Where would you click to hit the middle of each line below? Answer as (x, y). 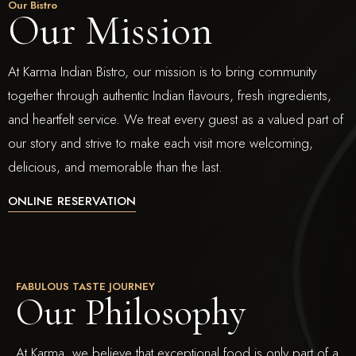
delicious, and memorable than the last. (115, 167)
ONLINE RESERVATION (72, 201)
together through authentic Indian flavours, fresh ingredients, (170, 96)
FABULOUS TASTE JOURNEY (85, 286)
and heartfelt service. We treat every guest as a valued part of (176, 120)
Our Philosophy (131, 312)
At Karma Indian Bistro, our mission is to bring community (162, 72)
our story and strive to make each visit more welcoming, (161, 143)
